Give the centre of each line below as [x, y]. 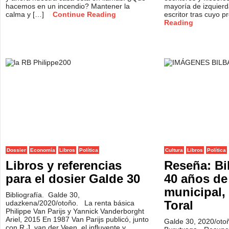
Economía [43, 150]
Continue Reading [84, 14]
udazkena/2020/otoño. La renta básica [70, 203]
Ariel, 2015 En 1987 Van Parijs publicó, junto [77, 219]
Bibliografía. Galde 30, [43, 195]
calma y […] [26, 14]
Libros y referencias [64, 165]
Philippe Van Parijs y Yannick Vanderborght [75, 211]
